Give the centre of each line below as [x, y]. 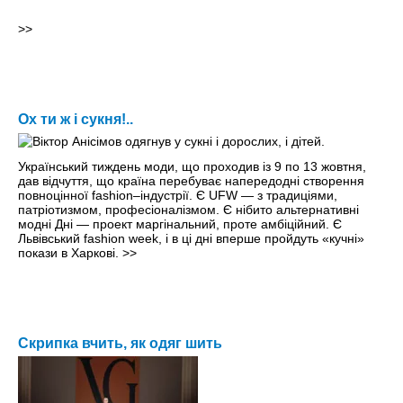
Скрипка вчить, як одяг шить [120, 344]
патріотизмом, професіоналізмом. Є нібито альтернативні [188, 210]
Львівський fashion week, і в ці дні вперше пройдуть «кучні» [191, 239]
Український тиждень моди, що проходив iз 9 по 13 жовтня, [192, 167]
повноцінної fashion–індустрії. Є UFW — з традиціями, [178, 196]
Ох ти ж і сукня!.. [76, 120]
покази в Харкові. [70, 253]
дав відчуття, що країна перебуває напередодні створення [191, 181]
